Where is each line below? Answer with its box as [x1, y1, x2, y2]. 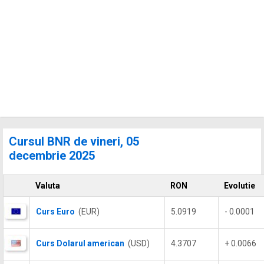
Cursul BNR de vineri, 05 [9, 134, 139, 148]
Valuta [35, 181, 60, 190]
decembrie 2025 [9, 148, 95, 163]
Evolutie [224, 181, 255, 190]
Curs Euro [36, 207, 75, 216]
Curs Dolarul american [36, 239, 124, 248]
